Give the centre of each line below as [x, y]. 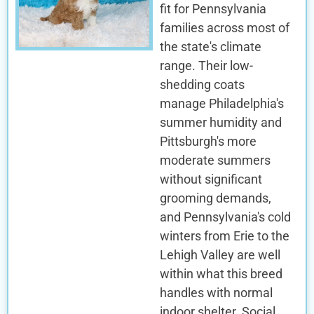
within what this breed [221, 273]
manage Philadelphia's [221, 103]
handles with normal [216, 292]
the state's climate [210, 46]
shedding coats [202, 84]
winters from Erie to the [224, 235]
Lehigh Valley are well [220, 254]
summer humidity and [220, 122]
